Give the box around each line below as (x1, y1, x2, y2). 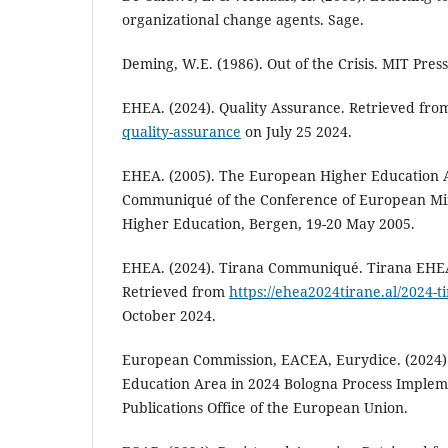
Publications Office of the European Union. (122, 398, 408, 418)
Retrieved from (122, 282, 229, 302)
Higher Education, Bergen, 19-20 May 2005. (122, 214, 415, 234)
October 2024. (122, 306, 216, 326)
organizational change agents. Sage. (122, 9, 364, 29)
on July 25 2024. (241, 122, 352, 141)
